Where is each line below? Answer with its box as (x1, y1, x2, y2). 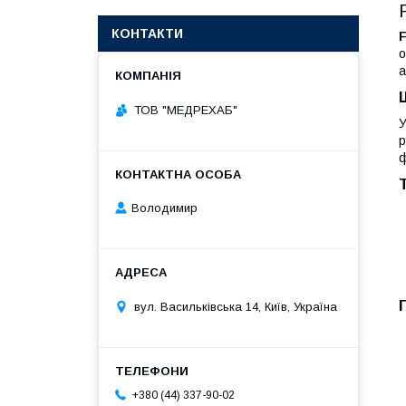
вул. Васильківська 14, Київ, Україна (134, 299, 337, 314)
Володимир (131, 201, 198, 216)
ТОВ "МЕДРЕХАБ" (134, 102, 237, 117)
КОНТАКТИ (111, 26, 183, 41)
